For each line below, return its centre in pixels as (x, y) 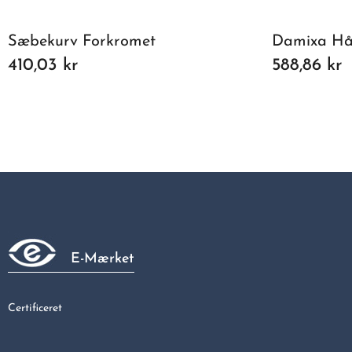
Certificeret (35, 308)
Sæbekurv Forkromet (82, 41)
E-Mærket (103, 258)
